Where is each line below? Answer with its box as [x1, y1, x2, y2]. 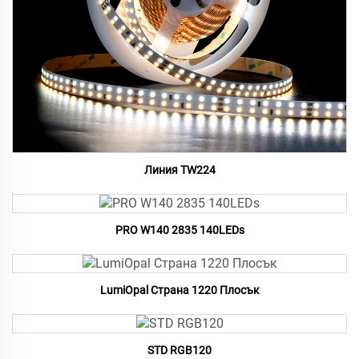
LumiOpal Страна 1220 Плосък [99, 284, 260, 297]
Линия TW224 [143, 163, 216, 177]
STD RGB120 [147, 344, 212, 357]
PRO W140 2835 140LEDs [115, 224, 244, 237]
